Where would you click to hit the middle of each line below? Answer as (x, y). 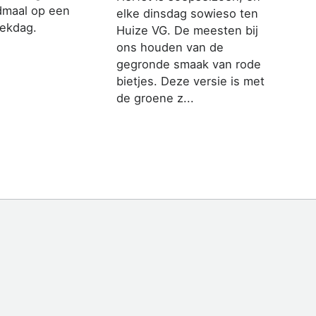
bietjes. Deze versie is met (191, 81)
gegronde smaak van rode (189, 64)
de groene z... (156, 98)
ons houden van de (170, 47)
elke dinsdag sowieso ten (188, 13)
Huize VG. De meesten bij (188, 30)
